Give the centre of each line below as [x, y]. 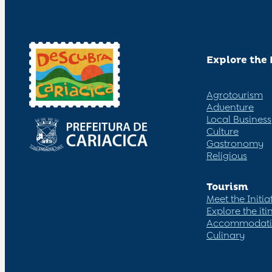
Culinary [226, 235]
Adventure [230, 107]
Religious [227, 155]
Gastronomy [235, 143]
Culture [223, 131]
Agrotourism [235, 95]
